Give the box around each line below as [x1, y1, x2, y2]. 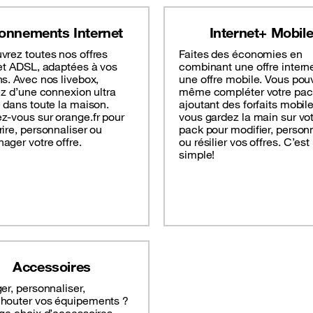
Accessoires [13, 258, 91, 276]
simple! [179, 147, 215, 162]
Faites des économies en [179, 47, 303, 61]
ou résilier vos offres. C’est [179, 135, 310, 150]
